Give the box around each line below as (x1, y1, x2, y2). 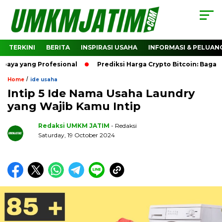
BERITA (46, 44, 70, 52)
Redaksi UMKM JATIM (38, 122, 110, 130)
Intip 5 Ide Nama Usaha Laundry (7, 87, 195, 101)
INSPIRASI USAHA (81, 44, 137, 52)
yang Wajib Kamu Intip (7, 100, 141, 113)
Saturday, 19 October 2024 (38, 131, 115, 139)
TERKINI (9, 44, 35, 52)
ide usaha (30, 76, 57, 83)
